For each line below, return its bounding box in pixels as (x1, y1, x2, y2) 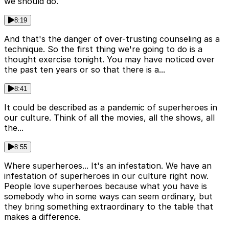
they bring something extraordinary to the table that (4, 201, 213, 212)
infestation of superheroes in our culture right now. (4, 170, 209, 181)
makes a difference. (4, 211, 81, 222)
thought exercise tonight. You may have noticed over (4, 54, 215, 64)
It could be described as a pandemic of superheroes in (4, 102, 217, 112)
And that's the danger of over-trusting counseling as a (4, 33, 220, 44)
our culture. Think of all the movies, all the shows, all (4, 112, 215, 123)
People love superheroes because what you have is (4, 180, 207, 191)
